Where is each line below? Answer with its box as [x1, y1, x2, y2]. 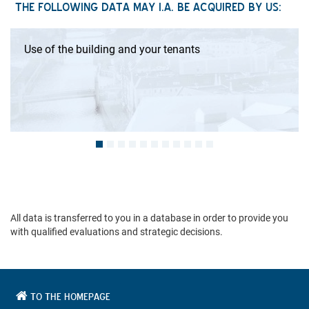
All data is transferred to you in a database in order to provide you [10, 212, 288, 224]
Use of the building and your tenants [24, 43, 200, 57]
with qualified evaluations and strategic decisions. [10, 226, 223, 238]
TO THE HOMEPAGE [28, 291, 110, 303]
